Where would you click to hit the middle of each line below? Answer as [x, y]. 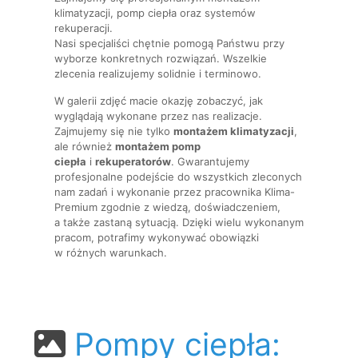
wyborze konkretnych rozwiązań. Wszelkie [161, 58]
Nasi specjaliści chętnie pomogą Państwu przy [169, 43]
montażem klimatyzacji [234, 131]
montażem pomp [158, 146]
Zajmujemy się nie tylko [114, 131]
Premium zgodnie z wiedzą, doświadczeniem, [167, 207]
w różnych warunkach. [111, 253]
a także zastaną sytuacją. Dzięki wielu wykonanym [179, 222]
